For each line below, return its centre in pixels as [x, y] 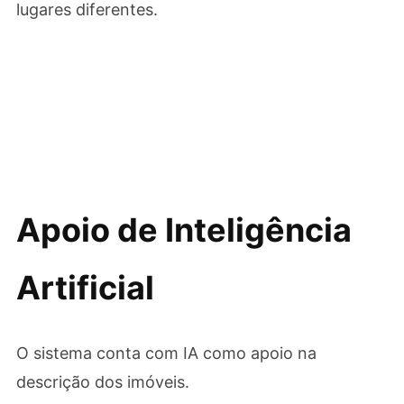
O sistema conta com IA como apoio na [166, 353]
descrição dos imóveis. [102, 382]
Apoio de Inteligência [184, 230]
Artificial [85, 288]
